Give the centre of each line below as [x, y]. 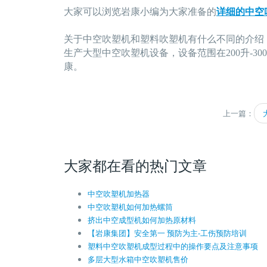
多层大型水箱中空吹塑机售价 [138, 259]
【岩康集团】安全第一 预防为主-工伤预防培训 [167, 233]
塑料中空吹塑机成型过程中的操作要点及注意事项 [173, 246]
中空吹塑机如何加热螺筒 [130, 207]
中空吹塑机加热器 [119, 194]
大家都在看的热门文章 [135, 165]
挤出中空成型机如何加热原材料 [142, 220]
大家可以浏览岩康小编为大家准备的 [140, 12]
